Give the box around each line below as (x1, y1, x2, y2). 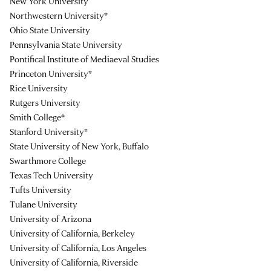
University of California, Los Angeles (10, 242, 146, 254)
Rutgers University (10, 97, 80, 109)
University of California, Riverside (10, 256, 138, 269)
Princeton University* (10, 68, 92, 80)
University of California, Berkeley (10, 227, 135, 240)
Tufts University (10, 184, 71, 196)
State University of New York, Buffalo (10, 140, 149, 152)
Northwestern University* (10, 10, 108, 22)
